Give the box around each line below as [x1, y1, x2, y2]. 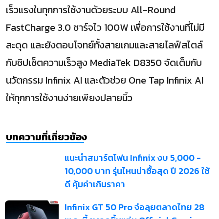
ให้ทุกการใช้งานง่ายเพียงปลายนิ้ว [6, 90, 132, 105]
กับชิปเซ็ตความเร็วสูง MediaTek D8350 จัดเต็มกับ [6, 55, 202, 70]
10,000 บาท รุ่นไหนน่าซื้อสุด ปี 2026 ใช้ [64, 164, 210, 177]
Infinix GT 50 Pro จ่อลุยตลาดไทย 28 [64, 200, 204, 214]
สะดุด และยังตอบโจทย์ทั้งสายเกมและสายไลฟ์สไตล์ [6, 38, 203, 52]
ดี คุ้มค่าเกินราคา [64, 177, 125, 191]
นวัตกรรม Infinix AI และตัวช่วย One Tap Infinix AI [6, 73, 203, 88]
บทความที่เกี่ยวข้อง [6, 130, 87, 144]
